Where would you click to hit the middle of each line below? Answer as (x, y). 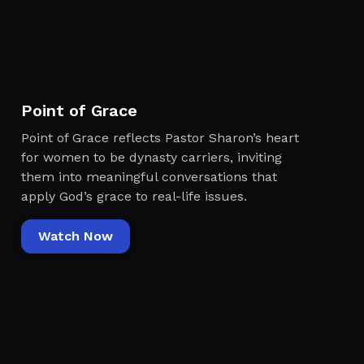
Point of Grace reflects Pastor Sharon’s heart (160, 137)
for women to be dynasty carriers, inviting (151, 157)
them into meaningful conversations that (149, 176)
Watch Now (75, 236)
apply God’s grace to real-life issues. (134, 196)
